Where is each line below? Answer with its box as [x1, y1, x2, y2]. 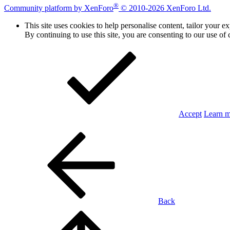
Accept [179, 109, 202, 119]
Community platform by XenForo [4, 4, 113, 13]
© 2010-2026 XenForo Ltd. [121, 4, 211, 13]
